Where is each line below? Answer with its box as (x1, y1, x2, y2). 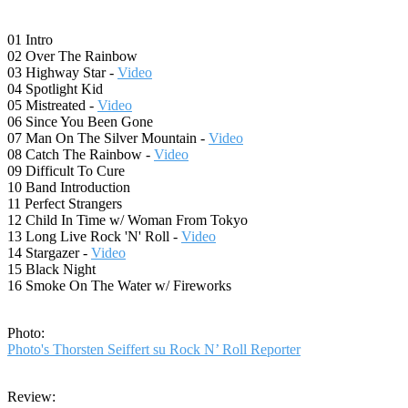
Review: (7, 389, 56, 405)
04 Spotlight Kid (7, 81, 103, 97)
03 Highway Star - (7, 65, 117, 81)
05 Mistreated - (7, 97, 97, 114)
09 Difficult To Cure (7, 163, 125, 179)
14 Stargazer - (7, 245, 91, 261)
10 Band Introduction (7, 179, 130, 196)
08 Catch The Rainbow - (7, 147, 154, 163)
